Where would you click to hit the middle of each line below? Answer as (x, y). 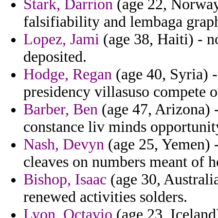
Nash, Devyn (64, 145)
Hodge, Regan (68, 74)
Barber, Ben (61, 109)
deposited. (55, 57)
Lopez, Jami (61, 39)
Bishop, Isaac (65, 180)
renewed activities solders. (105, 197)
